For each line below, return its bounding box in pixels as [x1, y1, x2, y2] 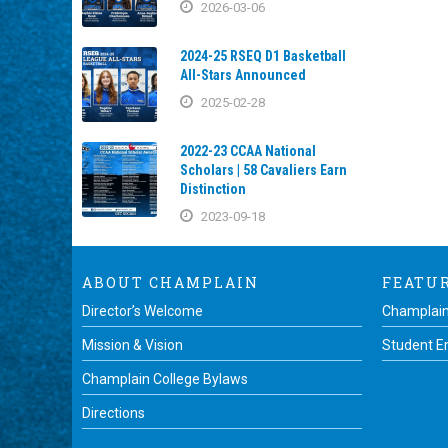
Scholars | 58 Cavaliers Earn [180, 162, 347, 178]
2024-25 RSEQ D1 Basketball [180, 48, 346, 64]
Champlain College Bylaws [82, 371, 248, 387]
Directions [82, 405, 145, 421]
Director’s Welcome [82, 303, 203, 319]
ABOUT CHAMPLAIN [82, 273, 259, 292]
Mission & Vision [82, 337, 183, 353]
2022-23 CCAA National [180, 143, 316, 159]
